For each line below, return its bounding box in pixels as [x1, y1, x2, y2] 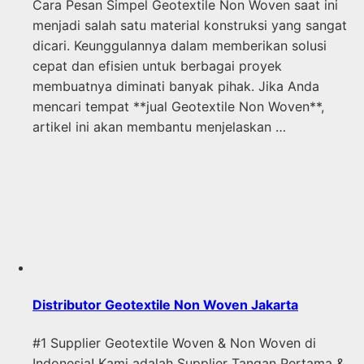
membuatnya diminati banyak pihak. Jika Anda [32, 78, 319, 95]
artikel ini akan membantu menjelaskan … [32, 119, 286, 136]
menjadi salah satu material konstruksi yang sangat [32, 17, 347, 34]
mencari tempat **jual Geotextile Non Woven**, [32, 98, 324, 115]
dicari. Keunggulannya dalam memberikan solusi [32, 37, 327, 54]
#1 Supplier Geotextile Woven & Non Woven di [32, 334, 316, 351]
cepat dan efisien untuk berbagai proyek [32, 58, 282, 75]
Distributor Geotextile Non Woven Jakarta [32, 297, 298, 314]
